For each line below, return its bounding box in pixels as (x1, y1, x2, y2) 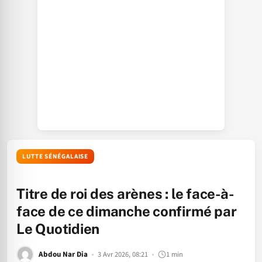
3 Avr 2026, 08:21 (98, 249, 148, 260)
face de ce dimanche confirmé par (16, 203, 237, 219)
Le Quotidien (16, 220, 100, 237)
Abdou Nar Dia (39, 249, 88, 260)
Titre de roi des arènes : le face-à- (16, 185, 234, 202)
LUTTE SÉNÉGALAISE (22, 152, 89, 161)
